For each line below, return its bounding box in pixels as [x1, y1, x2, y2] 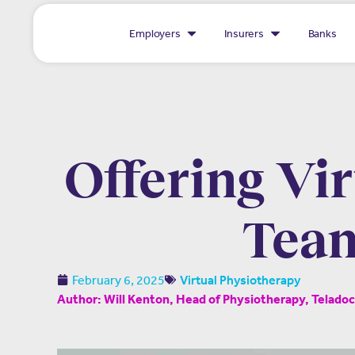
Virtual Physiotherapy [180, 272, 300, 288]
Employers [129, 25, 181, 40]
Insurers [224, 25, 264, 40]
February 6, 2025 [72, 272, 165, 288]
